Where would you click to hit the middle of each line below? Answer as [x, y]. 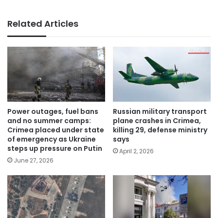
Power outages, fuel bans [53, 111]
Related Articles [43, 24]
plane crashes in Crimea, [157, 120]
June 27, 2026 [34, 160]
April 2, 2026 [136, 151]
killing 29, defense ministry [160, 130]
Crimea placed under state [56, 130]
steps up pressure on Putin [55, 148]
